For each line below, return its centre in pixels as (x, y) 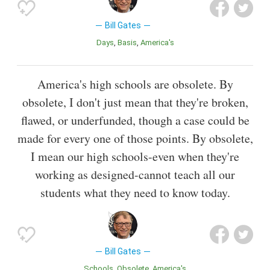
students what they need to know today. (135, 193)
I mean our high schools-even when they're (135, 156)
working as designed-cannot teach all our (135, 174)
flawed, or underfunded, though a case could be (135, 120)
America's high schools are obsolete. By (135, 84)
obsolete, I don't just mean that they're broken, (135, 102)
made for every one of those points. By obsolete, (135, 138)
